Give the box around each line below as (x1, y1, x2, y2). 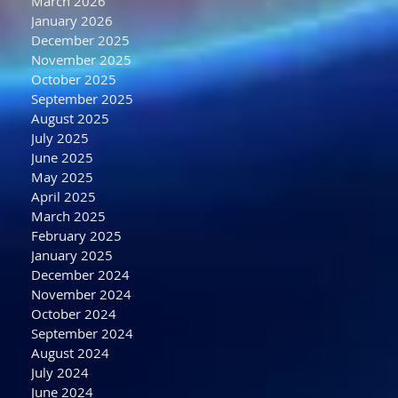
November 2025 (31, 51, 131, 68)
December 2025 (31, 31, 130, 49)
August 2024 (31, 344, 109, 362)
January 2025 (31, 246, 113, 264)
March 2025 (31, 207, 106, 225)
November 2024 (31, 285, 131, 303)
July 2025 (31, 129, 89, 147)
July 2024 (31, 363, 89, 381)
